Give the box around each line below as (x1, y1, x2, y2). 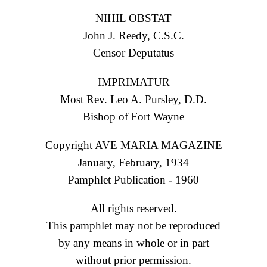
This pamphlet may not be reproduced (46, 219, 221, 232)
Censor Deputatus (93, 46, 174, 60)
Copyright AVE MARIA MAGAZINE (45, 138, 222, 151)
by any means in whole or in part (58, 237, 209, 250)
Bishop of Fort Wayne (83, 110, 184, 123)
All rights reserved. (90, 202, 177, 215)
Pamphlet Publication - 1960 (68, 173, 199, 186)
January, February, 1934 (78, 156, 189, 169)
